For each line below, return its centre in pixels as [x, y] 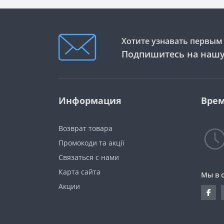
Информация [90, 100]
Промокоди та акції [91, 143]
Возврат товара [85, 128]
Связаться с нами [89, 157]
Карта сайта [79, 172]
